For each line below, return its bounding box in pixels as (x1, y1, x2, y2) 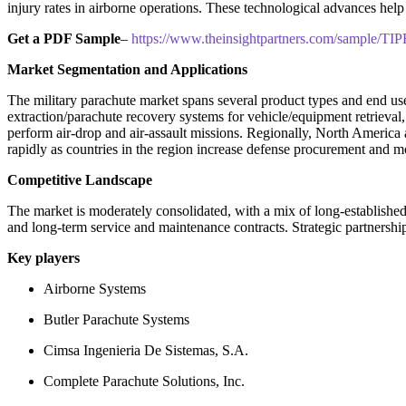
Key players (7, 250, 80, 266)
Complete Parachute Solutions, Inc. (43, 373, 245, 390)
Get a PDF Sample (7, 31, 121, 47)
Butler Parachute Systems (43, 312, 189, 328)
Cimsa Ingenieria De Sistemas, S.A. (43, 343, 248, 359)
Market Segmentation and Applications (7, 62, 247, 78)
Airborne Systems (43, 281, 146, 297)
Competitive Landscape (7, 172, 152, 188)
